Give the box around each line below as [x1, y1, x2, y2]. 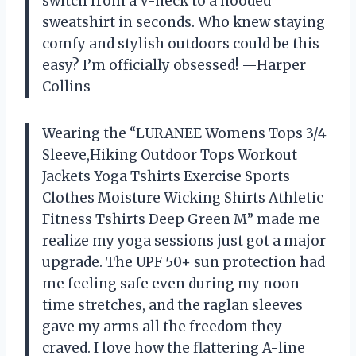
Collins [42, 78, 91, 95]
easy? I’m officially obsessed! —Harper [42, 56, 306, 74]
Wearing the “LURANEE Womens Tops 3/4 [42, 125, 327, 142]
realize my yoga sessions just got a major [42, 232, 326, 250]
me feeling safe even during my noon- [42, 275, 308, 292]
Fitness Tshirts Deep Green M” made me [42, 211, 320, 228]
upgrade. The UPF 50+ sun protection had [42, 253, 325, 271]
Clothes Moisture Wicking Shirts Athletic [42, 189, 323, 207]
